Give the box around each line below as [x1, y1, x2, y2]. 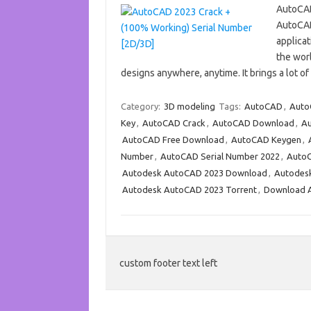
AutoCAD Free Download [121, 135, 224, 144]
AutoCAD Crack [142, 118, 205, 128]
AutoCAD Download [212, 118, 294, 128]
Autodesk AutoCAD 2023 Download [121, 168, 267, 178]
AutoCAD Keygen [230, 135, 301, 144]
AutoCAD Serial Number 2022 [160, 151, 280, 161]
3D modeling [163, 101, 215, 111]
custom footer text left [119, 258, 217, 269]
